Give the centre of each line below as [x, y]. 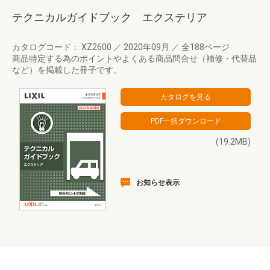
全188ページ [205, 47]
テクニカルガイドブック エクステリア [110, 17]
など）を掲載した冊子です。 [67, 70]
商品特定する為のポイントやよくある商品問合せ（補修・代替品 [134, 58]
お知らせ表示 [158, 183]
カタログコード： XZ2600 [63, 47]
